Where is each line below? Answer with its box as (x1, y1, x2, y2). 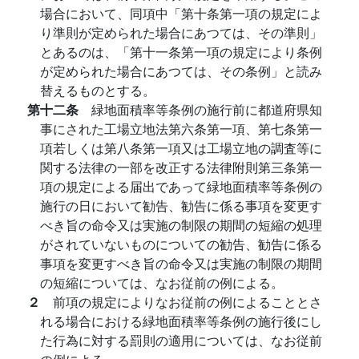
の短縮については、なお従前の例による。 (40, 273, 284, 292)
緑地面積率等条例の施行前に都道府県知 (91, 100, 322, 119)
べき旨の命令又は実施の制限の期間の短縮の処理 (40, 216, 322, 234)
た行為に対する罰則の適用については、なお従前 (40, 331, 322, 349)
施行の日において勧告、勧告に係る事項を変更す (40, 196, 322, 215)
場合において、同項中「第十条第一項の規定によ (40, 4, 322, 22)
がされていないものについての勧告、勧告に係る (40, 235, 322, 253)
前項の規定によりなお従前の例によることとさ (53, 292, 322, 311)
